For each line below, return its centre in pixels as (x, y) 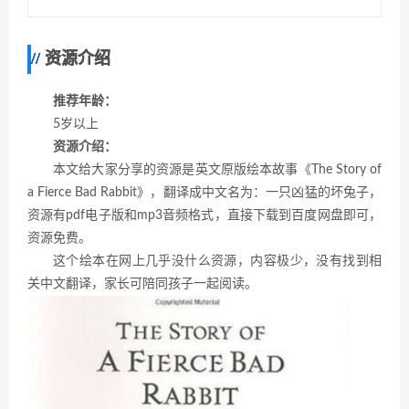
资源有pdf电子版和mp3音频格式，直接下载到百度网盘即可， (204, 216)
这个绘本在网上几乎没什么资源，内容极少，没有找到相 (217, 262)
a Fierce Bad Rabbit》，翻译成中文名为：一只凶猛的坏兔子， (204, 193)
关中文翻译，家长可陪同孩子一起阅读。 (142, 284)
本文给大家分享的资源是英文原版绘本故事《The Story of (217, 170)
